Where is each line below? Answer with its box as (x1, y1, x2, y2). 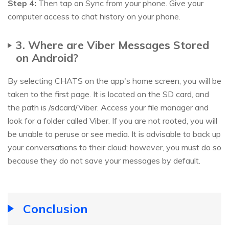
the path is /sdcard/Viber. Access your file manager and (8, 102, 209, 112)
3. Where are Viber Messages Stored (16, 37, 209, 52)
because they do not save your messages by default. (8, 155, 200, 166)
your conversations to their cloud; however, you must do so (8, 142, 221, 152)
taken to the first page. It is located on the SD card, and (8, 88, 209, 99)
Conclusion (23, 200, 88, 216)
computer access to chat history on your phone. (8, 11, 180, 21)
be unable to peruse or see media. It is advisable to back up (8, 128, 221, 139)
